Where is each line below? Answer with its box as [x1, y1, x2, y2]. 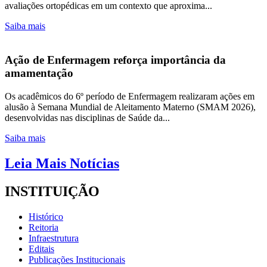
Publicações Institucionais [29, 254, 125, 265]
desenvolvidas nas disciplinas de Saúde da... [5, 112, 170, 123]
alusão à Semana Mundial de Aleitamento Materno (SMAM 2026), [5, 101, 256, 112]
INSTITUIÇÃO [5, 183, 100, 199]
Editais [29, 243, 54, 254]
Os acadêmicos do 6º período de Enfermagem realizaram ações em [5, 91, 254, 101]
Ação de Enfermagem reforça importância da [5, 54, 226, 67]
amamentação [5, 67, 73, 80]
